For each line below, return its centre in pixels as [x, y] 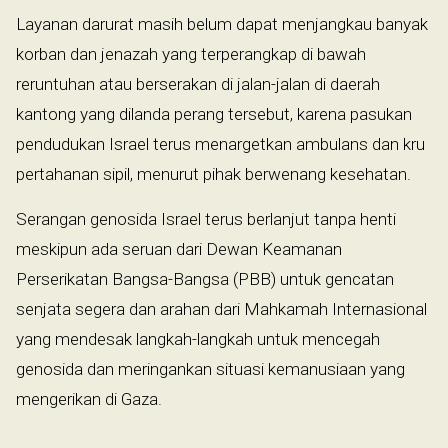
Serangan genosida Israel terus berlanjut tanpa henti [206, 218]
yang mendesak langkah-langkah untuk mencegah [198, 338]
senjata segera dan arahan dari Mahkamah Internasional [221, 308]
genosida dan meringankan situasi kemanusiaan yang [210, 368]
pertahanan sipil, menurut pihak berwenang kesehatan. [213, 173]
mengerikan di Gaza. [89, 398]
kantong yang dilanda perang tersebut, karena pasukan [214, 113]
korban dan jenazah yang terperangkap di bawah [191, 53]
